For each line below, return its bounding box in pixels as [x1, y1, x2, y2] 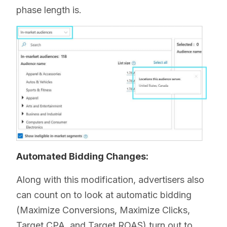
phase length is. [16, 5, 82, 15]
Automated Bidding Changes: [16, 151, 148, 162]
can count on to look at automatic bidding [16, 190, 192, 201]
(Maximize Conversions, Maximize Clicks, [16, 205, 190, 216]
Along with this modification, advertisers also [16, 174, 204, 185]
